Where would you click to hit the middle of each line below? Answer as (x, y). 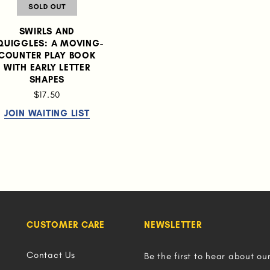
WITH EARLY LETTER (47, 67)
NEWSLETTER (173, 225)
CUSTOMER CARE (66, 225)
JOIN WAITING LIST (47, 113)
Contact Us (51, 255)
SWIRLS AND (47, 31)
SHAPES (47, 80)
